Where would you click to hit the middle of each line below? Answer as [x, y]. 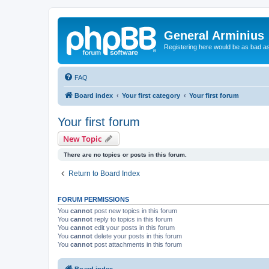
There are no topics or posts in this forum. [125, 154]
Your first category [151, 95]
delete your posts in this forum [137, 236]
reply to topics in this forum [132, 219]
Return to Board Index [104, 173]
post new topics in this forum [135, 210]
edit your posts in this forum [134, 227]
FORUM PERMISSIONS [93, 199]
